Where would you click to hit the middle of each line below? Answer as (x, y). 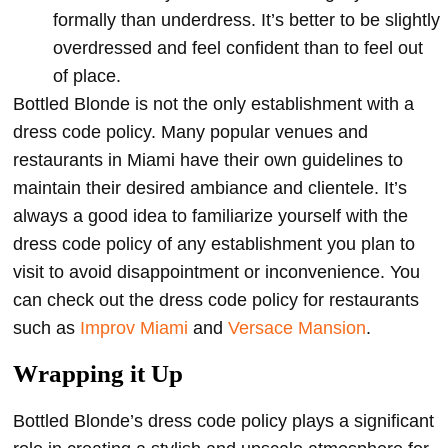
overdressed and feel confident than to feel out (238, 48)
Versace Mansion (297, 328)
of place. (87, 76)
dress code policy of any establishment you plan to (214, 244)
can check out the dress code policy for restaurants (216, 300)
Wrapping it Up (98, 374)
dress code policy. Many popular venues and (190, 132)
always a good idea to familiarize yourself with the (210, 216)
